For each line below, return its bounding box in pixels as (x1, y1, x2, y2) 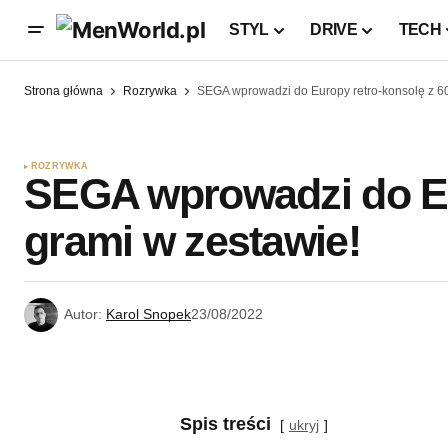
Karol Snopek (106, 306, 191, 323)
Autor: (64, 306, 102, 323)
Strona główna (24, 84, 103, 98)
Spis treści (180, 414, 271, 435)
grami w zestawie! (24, 217, 360, 266)
